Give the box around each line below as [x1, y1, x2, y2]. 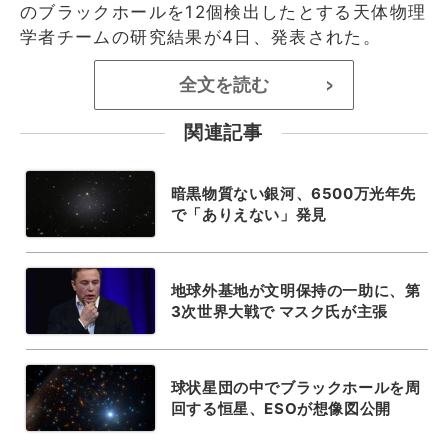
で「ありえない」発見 [170, 204, 327, 224]
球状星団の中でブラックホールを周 [170, 377, 421, 397]
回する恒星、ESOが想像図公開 [170, 398, 391, 418]
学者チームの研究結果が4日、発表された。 [20, 26, 382, 47]
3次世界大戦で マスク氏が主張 [170, 301, 388, 321]
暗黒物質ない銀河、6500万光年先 [170, 183, 416, 203]
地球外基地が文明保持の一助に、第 [170, 280, 421, 300]
